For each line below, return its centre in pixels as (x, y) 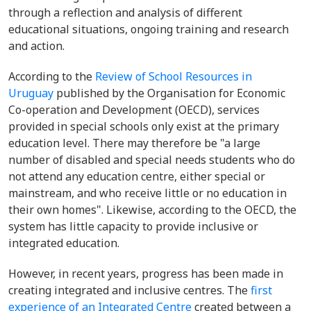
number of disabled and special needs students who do (152, 160)
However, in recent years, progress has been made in (146, 274)
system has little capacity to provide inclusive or (133, 226)
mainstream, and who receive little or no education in (148, 193)
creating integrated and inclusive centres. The (129, 290)
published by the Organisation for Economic (169, 93)
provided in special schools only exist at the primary (144, 126)
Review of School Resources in (174, 76)
